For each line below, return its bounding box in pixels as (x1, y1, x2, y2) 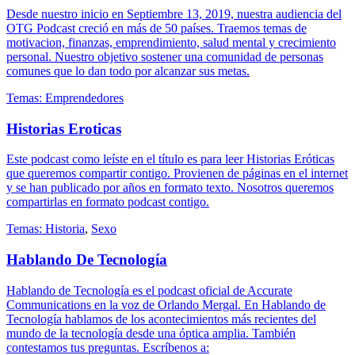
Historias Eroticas (6, 120, 121, 137)
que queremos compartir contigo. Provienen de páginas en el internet (6, 166, 348, 181)
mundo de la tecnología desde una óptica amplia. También (6, 326, 296, 340)
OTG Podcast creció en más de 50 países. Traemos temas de (6, 21, 307, 35)
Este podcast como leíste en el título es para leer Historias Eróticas (6, 152, 334, 166)
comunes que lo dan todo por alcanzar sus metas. (6, 63, 250, 78)
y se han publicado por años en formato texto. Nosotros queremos (6, 181, 334, 195)
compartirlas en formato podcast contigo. (6, 195, 209, 209)
